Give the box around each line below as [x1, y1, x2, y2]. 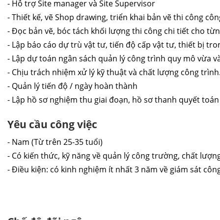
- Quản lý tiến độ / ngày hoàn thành [7, 81, 139, 92]
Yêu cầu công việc [7, 117, 97, 132]
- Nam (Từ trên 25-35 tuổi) [7, 137, 103, 148]
